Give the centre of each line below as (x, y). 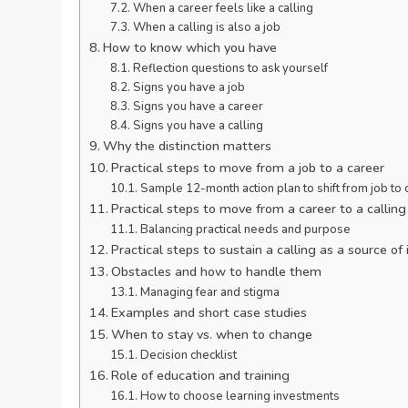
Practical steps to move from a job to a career (248, 167)
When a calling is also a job (206, 27)
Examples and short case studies (209, 312)
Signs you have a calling (198, 125)
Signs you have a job (189, 87)
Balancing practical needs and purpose (245, 229)
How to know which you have (190, 47)
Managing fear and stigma (209, 292)
